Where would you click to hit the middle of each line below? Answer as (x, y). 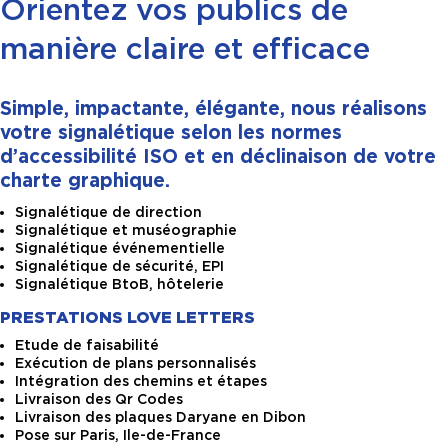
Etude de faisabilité (87, 345)
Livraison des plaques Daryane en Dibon (160, 417)
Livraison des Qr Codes (99, 399)
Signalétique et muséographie (126, 230)
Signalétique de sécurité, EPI (119, 266)
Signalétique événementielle (120, 248)
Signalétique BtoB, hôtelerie (119, 284)
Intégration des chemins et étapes (141, 381)
